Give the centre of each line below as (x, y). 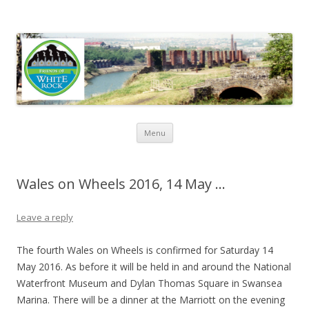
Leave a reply (45, 218)
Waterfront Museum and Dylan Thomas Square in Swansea (149, 283)
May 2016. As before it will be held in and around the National (154, 267)
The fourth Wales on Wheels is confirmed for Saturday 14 (145, 250)
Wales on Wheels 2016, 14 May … (121, 184)
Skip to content (207, 128)
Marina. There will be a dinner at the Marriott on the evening (151, 300)
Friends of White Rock (107, 27)
